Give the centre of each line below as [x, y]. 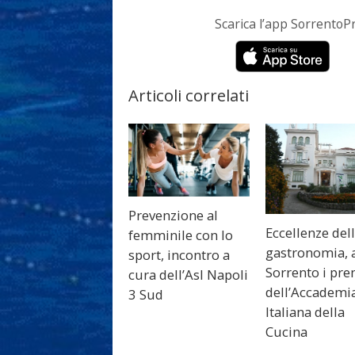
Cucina [287, 331]
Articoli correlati [189, 95]
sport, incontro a [179, 254]
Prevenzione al [173, 215]
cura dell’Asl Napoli [188, 274]
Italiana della [305, 311]
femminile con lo [181, 235]
